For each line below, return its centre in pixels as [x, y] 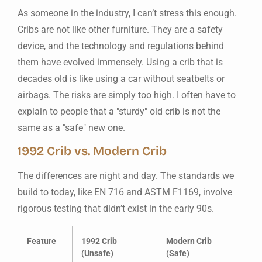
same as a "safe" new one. [71, 127]
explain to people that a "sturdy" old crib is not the [119, 111]
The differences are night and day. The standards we [126, 176]
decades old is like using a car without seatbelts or [121, 78]
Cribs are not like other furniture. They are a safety [120, 29]
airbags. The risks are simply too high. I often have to [127, 95]
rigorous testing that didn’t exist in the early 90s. [116, 209]
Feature [42, 241]
